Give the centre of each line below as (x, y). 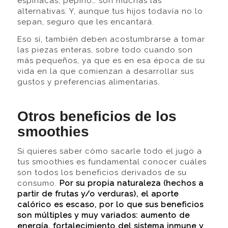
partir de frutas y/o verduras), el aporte (98, 194)
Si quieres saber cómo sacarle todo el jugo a (109, 151)
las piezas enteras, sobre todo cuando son (105, 50)
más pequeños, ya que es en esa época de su (111, 60)
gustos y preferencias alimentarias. (88, 82)
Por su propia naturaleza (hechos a (131, 183)
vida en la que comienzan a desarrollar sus (105, 71)
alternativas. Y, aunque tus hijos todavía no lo (110, 11)
